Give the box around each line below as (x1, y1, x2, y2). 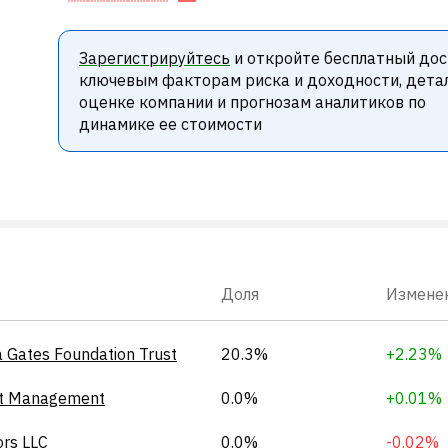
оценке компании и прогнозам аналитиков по (78, 92, 426, 112)
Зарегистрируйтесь (78, 48, 230, 68)
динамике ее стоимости (78, 114, 262, 134)
